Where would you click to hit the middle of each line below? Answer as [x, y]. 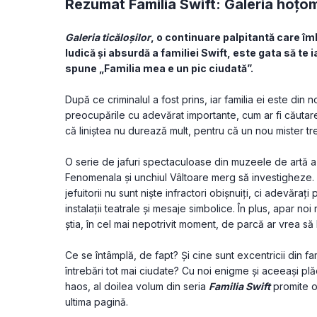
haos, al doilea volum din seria [137, 287]
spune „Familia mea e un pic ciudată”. [159, 69]
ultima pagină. [97, 302]
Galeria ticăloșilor [108, 38]
